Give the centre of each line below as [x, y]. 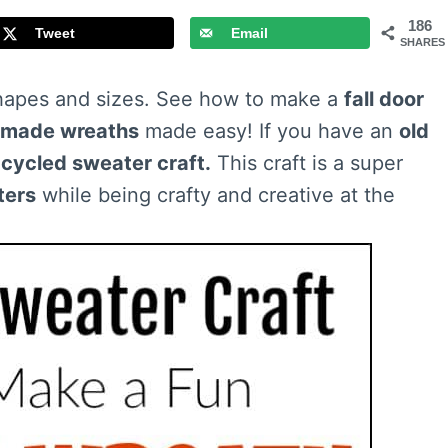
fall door [384, 99]
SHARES [423, 42]
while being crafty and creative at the [215, 195]
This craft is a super [307, 163]
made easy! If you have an [269, 131]
